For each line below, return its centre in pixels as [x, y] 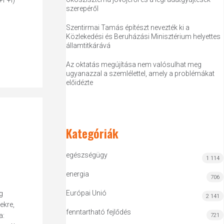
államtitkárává [88, 45]
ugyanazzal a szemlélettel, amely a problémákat [140, 73]
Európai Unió [86, 193]
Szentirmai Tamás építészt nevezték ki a [128, 27]
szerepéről [82, 8]
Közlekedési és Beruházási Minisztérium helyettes [143, 36]
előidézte [80, 82]
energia [78, 174]
